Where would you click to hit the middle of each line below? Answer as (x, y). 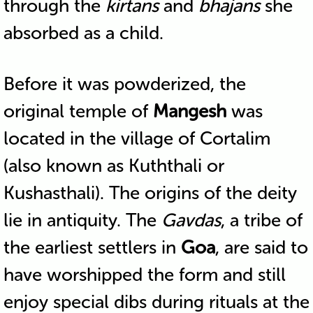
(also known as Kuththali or (114, 166)
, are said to (261, 247)
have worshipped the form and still (144, 275)
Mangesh (189, 111)
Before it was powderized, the (124, 84)
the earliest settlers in (92, 247)
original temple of (78, 111)
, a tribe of (261, 220)
